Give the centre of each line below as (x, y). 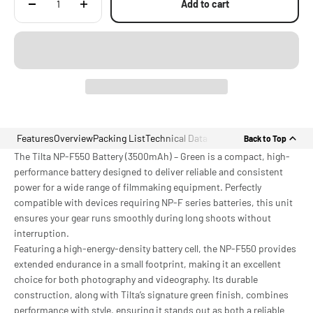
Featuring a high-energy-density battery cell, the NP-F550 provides (155, 248)
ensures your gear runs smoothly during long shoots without (143, 218)
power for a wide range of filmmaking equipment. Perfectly (138, 187)
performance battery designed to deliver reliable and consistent (148, 172)
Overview (73, 138)
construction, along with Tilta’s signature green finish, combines (151, 294)
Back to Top (265, 138)
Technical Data (176, 138)
